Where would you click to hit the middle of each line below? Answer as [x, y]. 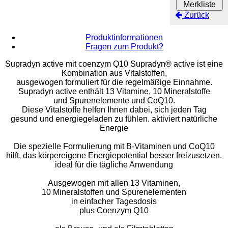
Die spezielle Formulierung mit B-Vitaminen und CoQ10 [114, 146]
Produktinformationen [124, 37]
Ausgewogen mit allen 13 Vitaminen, [114, 183]
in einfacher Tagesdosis [114, 201]
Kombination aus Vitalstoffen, [114, 73]
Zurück [195, 15]
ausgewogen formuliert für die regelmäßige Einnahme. [114, 82]
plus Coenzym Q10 [114, 210]
